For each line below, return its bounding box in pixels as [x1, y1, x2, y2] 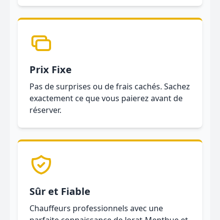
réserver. [29, 105, 61, 115]
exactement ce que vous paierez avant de [29, 93, 183, 104]
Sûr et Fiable [29, 185, 90, 198]
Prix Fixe [29, 63, 72, 76]
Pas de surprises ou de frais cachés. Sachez [29, 81, 190, 92]
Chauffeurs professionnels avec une [29, 203, 163, 214]
